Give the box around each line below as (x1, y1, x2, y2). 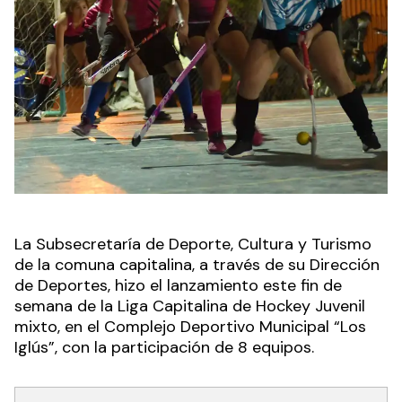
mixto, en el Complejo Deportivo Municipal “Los (14, 316, 366, 338)
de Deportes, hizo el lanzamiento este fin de (14, 275, 342, 297)
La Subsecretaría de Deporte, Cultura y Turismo (14, 233, 371, 256)
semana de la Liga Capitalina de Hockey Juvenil (14, 295, 365, 318)
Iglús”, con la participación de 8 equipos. (14, 336, 314, 359)
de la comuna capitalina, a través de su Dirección (14, 254, 380, 276)
